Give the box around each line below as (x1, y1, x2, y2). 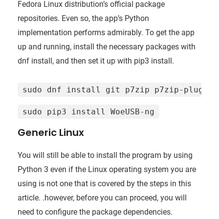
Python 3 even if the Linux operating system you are (17, 164, 196, 174)
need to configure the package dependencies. (17, 207, 173, 217)
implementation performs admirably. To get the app (17, 27, 195, 37)
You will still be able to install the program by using (17, 150, 193, 160)
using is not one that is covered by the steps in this (17, 178, 191, 188)
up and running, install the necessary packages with (17, 42, 196, 51)
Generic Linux (17, 125, 84, 139)
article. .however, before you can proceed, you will (17, 193, 187, 202)
